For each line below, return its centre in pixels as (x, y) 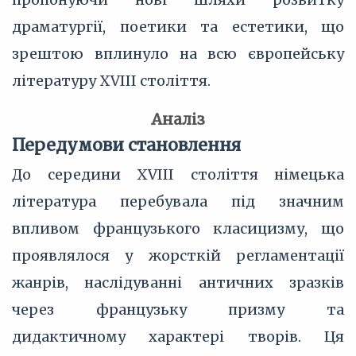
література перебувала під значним (178, 201)
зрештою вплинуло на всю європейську (178, 54)
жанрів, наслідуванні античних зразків (178, 282)
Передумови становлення (126, 145)
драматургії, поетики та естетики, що (178, 27)
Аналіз (178, 119)
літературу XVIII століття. (111, 81)
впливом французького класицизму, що (178, 228)
